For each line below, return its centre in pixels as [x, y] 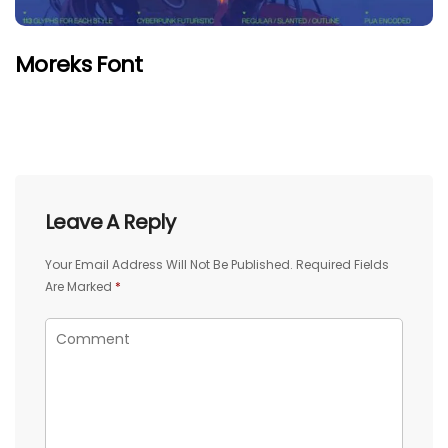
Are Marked [80, 286]
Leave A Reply [110, 221]
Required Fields [342, 264]
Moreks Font [79, 64]
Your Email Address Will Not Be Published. [169, 264]
